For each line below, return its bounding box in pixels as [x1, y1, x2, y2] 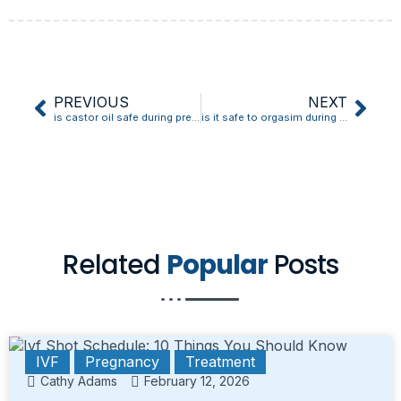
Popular [166, 245, 268, 283]
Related [63, 245, 166, 283]
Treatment [185, 352, 255, 371]
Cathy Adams [40, 373, 117, 389]
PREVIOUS [54, 92, 129, 111]
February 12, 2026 [144, 373, 250, 389]
